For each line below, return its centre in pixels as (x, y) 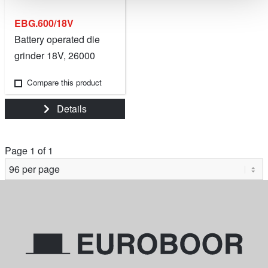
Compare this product (65, 82)
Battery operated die (57, 39)
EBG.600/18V (44, 23)
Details (70, 108)
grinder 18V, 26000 (55, 55)
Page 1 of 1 (29, 150)
